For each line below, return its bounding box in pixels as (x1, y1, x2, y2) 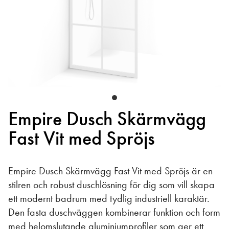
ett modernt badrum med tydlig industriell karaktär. (8, 192, 210, 205)
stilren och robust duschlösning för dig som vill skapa (8, 178, 215, 191)
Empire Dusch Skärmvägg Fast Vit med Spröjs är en (8, 164, 213, 177)
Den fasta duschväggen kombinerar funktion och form (8, 205, 220, 219)
